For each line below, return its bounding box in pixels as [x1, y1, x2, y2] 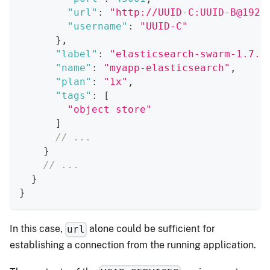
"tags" [55, 90, 92, 102]
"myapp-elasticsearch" [104, 62, 230, 74]
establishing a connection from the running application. [10, 239, 256, 251]
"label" [55, 48, 98, 60]
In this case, [10, 223, 65, 235]
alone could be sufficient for [87, 223, 216, 235]
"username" [67, 20, 128, 33]
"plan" [55, 76, 92, 88]
